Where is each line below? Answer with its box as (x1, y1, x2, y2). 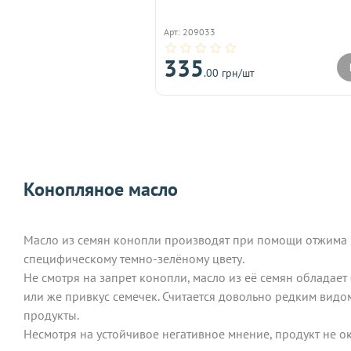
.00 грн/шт (204, 66, 255, 81)
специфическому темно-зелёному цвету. (24, 250, 244, 266)
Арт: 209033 (164, 26, 216, 38)
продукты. (24, 306, 79, 323)
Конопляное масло (24, 177, 178, 202)
